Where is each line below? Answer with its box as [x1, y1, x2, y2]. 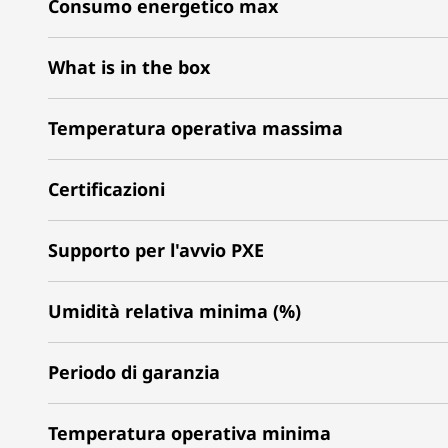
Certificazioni [48, 176, 165, 201]
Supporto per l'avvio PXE [48, 237, 264, 262]
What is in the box [48, 54, 210, 79]
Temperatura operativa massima [48, 115, 343, 140]
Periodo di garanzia [48, 359, 220, 384]
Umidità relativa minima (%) [48, 298, 301, 323]
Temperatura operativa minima [48, 420, 331, 445]
